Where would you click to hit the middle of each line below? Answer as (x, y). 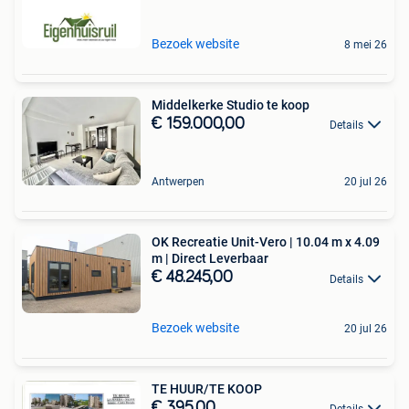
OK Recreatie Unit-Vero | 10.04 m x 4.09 (266, 242)
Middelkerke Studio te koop (231, 105)
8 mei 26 (366, 44)
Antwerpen (178, 182)
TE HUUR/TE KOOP (207, 388)
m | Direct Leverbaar (210, 259)
